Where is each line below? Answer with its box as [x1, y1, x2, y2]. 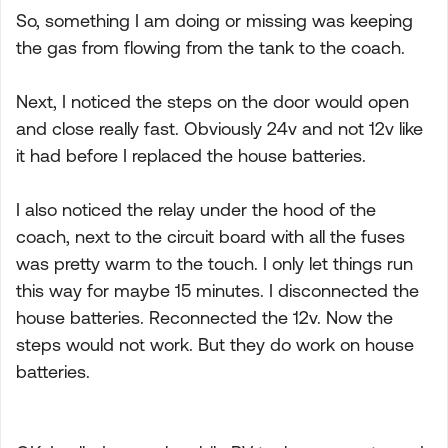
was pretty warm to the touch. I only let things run [16, 253, 413, 274]
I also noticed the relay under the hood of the [16, 199, 376, 220]
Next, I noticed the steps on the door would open [16, 91, 409, 112]
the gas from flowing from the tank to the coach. [16, 37, 405, 58]
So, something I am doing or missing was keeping [16, 10, 413, 31]
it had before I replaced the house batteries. [16, 145, 366, 166]
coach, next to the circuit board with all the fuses [16, 226, 405, 247]
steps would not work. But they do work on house [16, 334, 414, 355]
